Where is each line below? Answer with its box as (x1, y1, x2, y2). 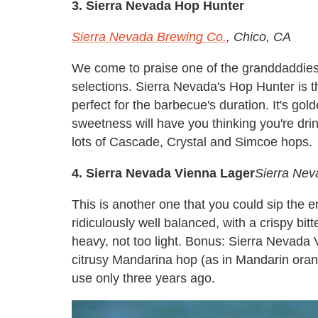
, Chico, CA (226, 29, 291, 44)
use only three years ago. (72, 270, 215, 285)
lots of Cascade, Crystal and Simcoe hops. (72, 134, 312, 149)
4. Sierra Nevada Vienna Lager (72, 165, 255, 180)
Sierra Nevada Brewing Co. (72, 29, 226, 44)
